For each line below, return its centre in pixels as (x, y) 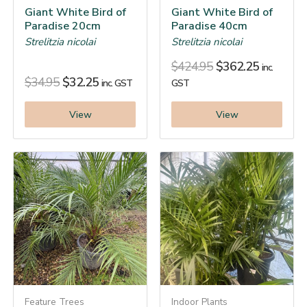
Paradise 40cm (209, 26)
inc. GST (117, 84)
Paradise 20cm (63, 26)
